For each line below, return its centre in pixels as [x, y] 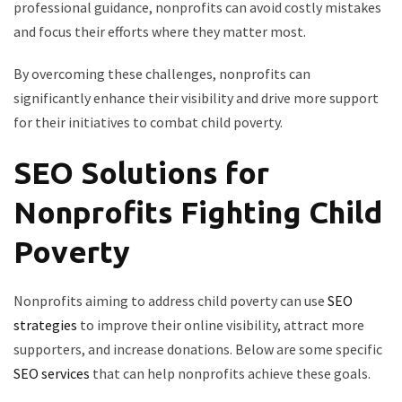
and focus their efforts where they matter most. [160, 31]
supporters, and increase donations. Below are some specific [198, 349]
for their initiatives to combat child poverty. [148, 122]
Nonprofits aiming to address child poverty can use [170, 301]
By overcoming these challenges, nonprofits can [162, 74]
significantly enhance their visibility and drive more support [196, 98]
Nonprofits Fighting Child [198, 212]
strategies [45, 325]
